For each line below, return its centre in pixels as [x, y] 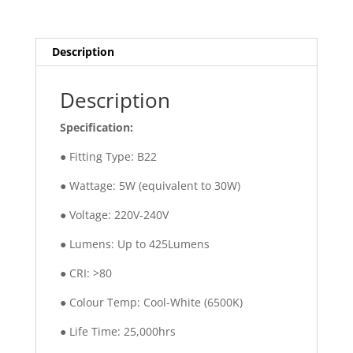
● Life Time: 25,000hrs [117, 331]
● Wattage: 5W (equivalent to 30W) [150, 185]
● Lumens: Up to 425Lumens [134, 243]
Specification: [96, 127]
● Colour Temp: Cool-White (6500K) [151, 302]
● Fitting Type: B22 [108, 156]
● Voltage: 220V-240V [114, 214]
